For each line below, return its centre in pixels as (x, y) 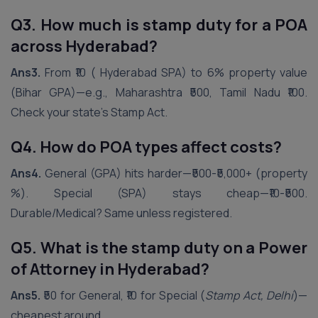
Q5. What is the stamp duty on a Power (159, 248)
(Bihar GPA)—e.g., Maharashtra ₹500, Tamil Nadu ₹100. (159, 92)
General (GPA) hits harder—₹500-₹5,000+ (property (174, 173)
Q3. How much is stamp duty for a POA (159, 25)
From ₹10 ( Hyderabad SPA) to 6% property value (174, 72)
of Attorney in (62, 269)
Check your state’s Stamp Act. (89, 112)
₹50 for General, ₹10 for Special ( (123, 295)
